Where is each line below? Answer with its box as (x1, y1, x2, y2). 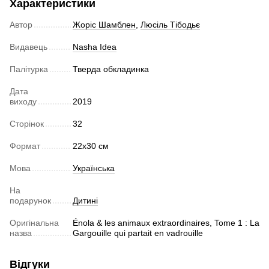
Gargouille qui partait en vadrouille (73, 228, 203, 238)
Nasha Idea (73, 41, 116, 52)
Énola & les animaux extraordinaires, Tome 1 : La (73, 217, 259, 228)
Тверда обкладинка (73, 64, 149, 74)
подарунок (10, 195, 51, 205)
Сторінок (10, 118, 44, 128)
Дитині (73, 195, 98, 205)
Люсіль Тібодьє (141, 19, 200, 29)
